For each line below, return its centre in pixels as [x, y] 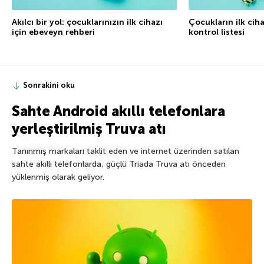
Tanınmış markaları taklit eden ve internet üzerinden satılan [126, 151]
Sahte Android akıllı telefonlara [118, 111]
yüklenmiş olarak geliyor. [58, 177]
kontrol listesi [217, 32]
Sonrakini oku [49, 85]
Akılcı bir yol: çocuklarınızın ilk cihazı [87, 22]
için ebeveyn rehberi [53, 32]
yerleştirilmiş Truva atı [89, 129]
